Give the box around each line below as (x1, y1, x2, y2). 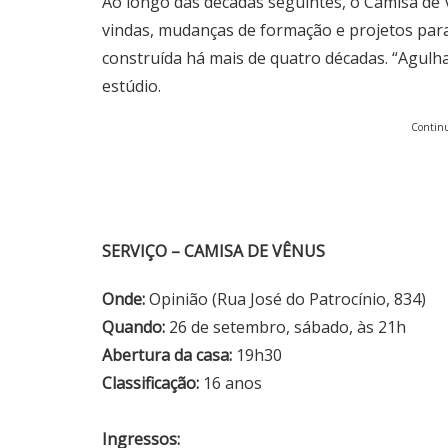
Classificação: (102, 371, 203, 394)
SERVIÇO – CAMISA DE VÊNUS (102, 239, 325, 262)
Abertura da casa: (102, 343, 236, 366)
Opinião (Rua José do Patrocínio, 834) (149, 287, 426, 310)
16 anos (203, 371, 262, 394)
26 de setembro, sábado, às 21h (169, 315, 406, 338)
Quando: (102, 315, 169, 338)
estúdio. (102, 74, 161, 97)
